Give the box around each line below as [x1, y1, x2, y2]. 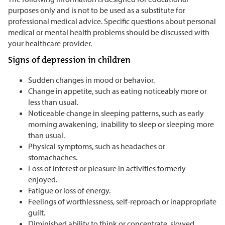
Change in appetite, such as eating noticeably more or [28, 85, 207, 96]
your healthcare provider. [8, 38, 92, 48]
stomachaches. [28, 152, 79, 162]
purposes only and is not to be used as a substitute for [8, 5, 185, 15]
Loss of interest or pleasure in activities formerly [28, 163, 186, 173]
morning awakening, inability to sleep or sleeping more [28, 119, 214, 129]
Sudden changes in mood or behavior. [28, 74, 156, 85]
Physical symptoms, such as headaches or [28, 141, 165, 151]
